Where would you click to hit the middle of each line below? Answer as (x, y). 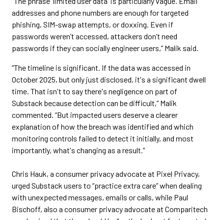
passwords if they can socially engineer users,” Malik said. (105, 48)
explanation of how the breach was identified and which (103, 126)
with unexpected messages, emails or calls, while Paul (100, 197)
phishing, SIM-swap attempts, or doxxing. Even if (93, 24)
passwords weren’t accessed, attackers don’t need (95, 36)
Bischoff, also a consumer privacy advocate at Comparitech (110, 209)
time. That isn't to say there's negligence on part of (95, 91)
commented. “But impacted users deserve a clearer (95, 115)
